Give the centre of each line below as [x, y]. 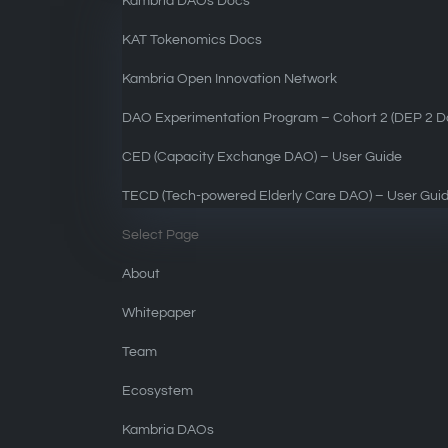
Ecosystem [158, 391]
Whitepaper [159, 313]
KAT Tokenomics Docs [192, 40]
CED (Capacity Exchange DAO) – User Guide [262, 157]
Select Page [161, 235]
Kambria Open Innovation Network [230, 79]
